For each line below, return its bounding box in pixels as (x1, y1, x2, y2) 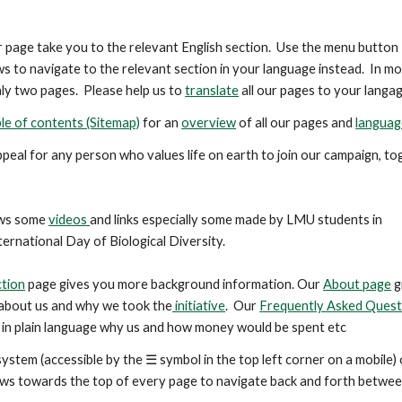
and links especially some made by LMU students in (90, 212, 383, 227)
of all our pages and (236, 115, 356, 130)
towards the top (18, 373, 114, 389)
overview (181, 115, 237, 130)
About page (323, 276, 392, 292)
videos (48, 212, 91, 227)
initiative (172, 298, 226, 313)
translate (185, 83, 240, 98)
